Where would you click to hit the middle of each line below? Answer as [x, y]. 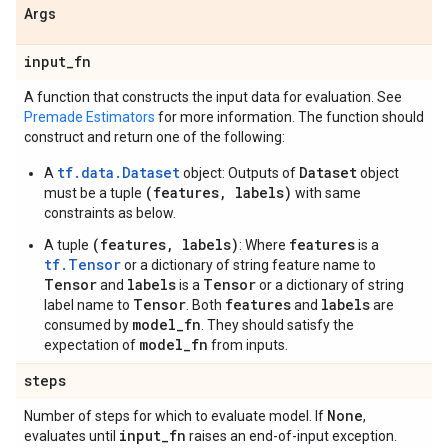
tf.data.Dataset [118, 172]
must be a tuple [94, 193]
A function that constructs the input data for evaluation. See [213, 97]
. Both [205, 305]
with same [326, 193]
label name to [88, 305]
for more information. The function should [289, 117]
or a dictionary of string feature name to [248, 265]
